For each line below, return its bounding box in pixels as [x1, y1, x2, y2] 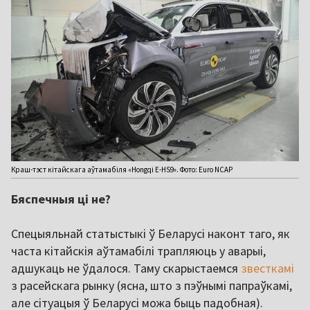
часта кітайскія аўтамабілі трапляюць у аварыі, [11, 242, 266, 259]
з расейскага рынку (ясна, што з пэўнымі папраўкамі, [11, 277, 292, 293]
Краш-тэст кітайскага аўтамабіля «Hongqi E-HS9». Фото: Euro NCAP [11, 164, 232, 174]
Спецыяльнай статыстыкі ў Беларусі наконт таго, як [11, 225, 290, 241]
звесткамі [241, 259, 294, 276]
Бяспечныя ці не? [11, 190, 111, 207]
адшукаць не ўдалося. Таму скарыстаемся [11, 259, 241, 276]
